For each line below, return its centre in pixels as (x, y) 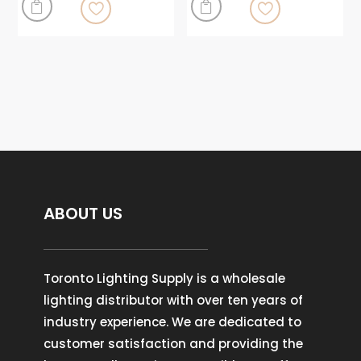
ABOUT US (83, 213)
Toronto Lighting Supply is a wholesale (164, 278)
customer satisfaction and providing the (173, 343)
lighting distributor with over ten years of (173, 300)
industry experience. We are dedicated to (172, 322)
